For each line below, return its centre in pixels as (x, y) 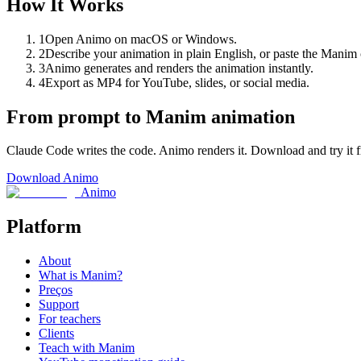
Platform (44, 227)
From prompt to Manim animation (151, 116)
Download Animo (52, 178)
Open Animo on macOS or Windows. (141, 39)
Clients (56, 334)
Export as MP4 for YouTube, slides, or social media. (177, 82)
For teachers (70, 319)
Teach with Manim (87, 348)
